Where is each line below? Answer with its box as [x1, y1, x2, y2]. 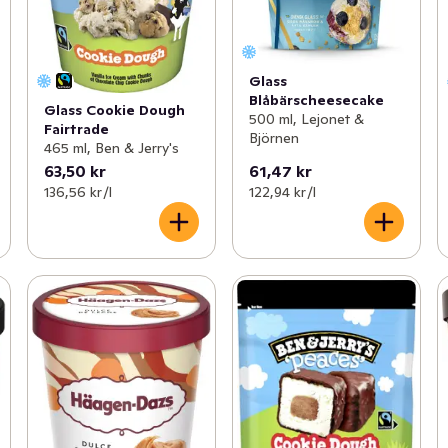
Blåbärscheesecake [248, 90, 384, 109]
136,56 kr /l [43, 183, 112, 202]
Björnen [248, 128, 299, 147]
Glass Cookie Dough [43, 101, 185, 120]
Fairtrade [43, 120, 109, 139]
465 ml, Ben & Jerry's [43, 139, 179, 158]
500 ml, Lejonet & [248, 109, 364, 128]
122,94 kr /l [248, 183, 316, 202]
